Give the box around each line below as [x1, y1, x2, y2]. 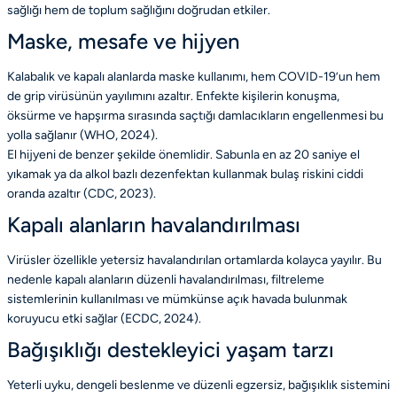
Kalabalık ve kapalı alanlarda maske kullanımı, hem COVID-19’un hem [7, 69, 380, 85]
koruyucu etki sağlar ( [7, 311, 125, 327]
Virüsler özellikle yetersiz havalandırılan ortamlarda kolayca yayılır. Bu [7, 253, 382, 269]
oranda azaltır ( [7, 186, 88, 202]
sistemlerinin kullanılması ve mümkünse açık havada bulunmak [7, 292, 347, 307]
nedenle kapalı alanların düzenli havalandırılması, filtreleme [7, 272, 324, 288]
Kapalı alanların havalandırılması [7, 212, 300, 238]
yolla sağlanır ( [7, 128, 84, 144]
